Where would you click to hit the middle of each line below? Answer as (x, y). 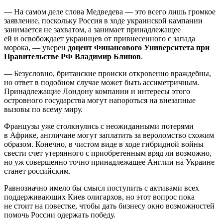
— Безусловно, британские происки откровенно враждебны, (108, 73)
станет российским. (37, 171)
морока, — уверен (36, 47)
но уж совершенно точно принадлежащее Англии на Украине (109, 162)
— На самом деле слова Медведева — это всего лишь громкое (110, 11)
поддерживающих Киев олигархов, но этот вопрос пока (99, 197)
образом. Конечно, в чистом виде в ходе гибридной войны (104, 144)
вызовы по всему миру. (43, 109)
